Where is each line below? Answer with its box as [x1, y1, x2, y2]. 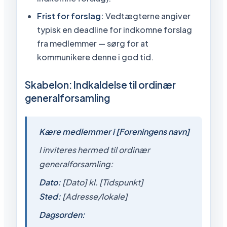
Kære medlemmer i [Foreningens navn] [39, 126, 190, 137]
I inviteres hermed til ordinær [39, 144, 150, 155]
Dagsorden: [39, 209, 85, 220]
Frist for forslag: [37, 10, 104, 21]
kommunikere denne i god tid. [37, 51, 154, 62]
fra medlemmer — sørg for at [37, 37, 148, 49]
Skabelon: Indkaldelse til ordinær [25, 78, 176, 91]
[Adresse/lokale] [61, 191, 128, 202]
